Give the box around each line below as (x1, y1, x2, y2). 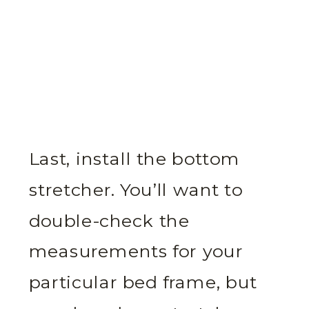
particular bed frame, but (29, 272, 257, 294)
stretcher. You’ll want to (29, 179, 243, 201)
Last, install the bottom (29, 148, 239, 170)
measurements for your (29, 241, 243, 263)
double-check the (29, 210, 190, 232)
